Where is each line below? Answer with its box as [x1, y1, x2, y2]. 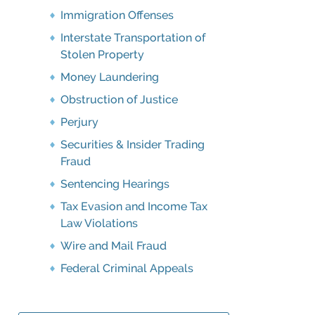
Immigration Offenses [60, 8, 174, 22]
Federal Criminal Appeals [60, 262, 193, 275]
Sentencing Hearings [60, 177, 169, 191]
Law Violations [60, 217, 138, 230]
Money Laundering [60, 70, 159, 84]
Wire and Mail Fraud [60, 239, 167, 252]
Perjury [60, 115, 98, 129]
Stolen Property [60, 48, 144, 61]
